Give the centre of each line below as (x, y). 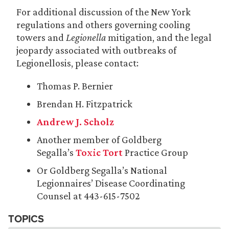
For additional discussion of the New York (104, 12)
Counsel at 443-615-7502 (88, 196)
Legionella (86, 37)
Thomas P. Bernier (75, 86)
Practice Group (155, 152)
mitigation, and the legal (159, 37)
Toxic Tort (99, 152)
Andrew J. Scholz (75, 122)
